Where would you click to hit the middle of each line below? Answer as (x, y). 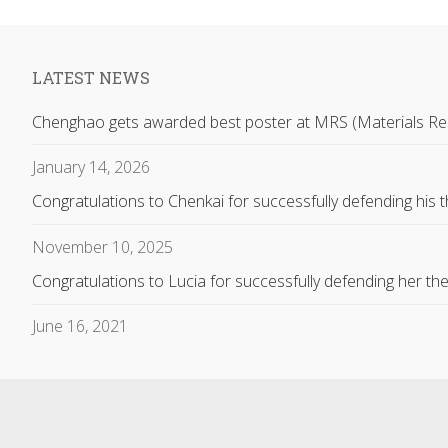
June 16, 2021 (80, 326)
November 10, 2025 (102, 246)
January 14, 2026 (91, 166)
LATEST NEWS (91, 77)
